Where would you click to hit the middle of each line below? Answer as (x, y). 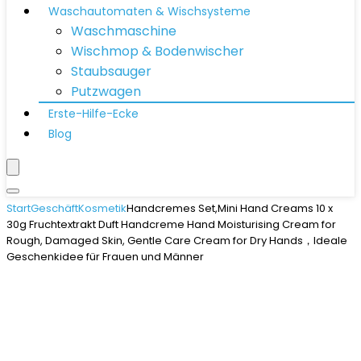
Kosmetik (102, 208)
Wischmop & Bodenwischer (158, 51)
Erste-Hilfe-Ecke (93, 114)
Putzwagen (106, 91)
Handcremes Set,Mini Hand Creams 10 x (230, 208)
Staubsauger (111, 71)
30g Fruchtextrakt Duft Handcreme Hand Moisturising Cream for (171, 224)
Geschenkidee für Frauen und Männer (105, 257)
